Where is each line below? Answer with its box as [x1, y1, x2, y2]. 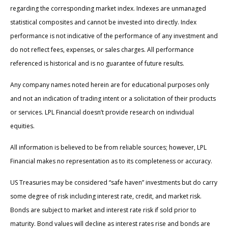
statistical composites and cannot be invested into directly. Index [10, 17, 196, 26]
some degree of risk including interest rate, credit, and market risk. [10, 191, 202, 201]
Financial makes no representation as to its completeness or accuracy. [10, 156, 212, 165]
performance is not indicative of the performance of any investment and [10, 31, 218, 40]
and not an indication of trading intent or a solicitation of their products [10, 94, 216, 103]
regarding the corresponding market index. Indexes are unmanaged [10, 4, 206, 13]
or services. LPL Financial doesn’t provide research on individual [10, 107, 194, 117]
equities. [10, 121, 35, 130]
